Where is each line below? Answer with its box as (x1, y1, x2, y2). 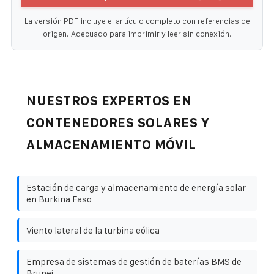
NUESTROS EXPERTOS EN (26, 93, 191, 108)
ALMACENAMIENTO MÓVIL (26, 137, 196, 152)
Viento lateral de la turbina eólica (26, 224, 160, 235)
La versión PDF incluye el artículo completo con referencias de (24, 16, 250, 26)
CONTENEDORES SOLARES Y (26, 115, 209, 130)
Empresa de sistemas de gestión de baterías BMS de (26, 256, 242, 267)
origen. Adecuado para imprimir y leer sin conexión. (42, 29, 232, 39)
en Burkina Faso (26, 193, 92, 204)
